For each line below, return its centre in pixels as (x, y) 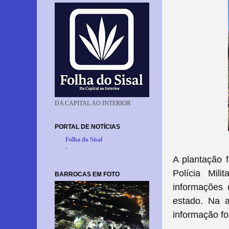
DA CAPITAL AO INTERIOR (93, 103)
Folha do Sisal (84, 140)
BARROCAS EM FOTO (87, 174)
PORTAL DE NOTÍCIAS (87, 127)
